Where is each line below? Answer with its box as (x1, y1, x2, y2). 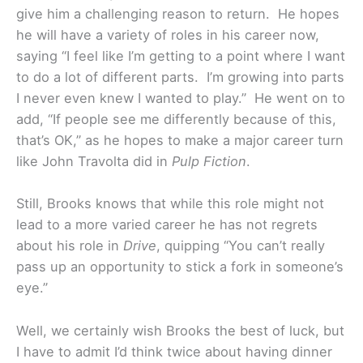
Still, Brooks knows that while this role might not (16, 195, 324, 212)
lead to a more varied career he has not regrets (16, 216, 318, 233)
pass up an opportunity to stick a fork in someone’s (16, 258, 344, 275)
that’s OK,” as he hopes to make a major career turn (16, 132, 344, 149)
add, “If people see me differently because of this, (16, 111, 336, 128)
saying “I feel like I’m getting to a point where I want (16, 48, 345, 65)
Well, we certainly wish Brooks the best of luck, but (16, 322, 344, 339)
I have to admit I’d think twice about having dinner (16, 343, 332, 360)
